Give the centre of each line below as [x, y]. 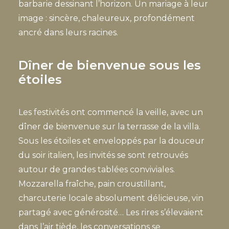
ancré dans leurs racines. [68, 32]
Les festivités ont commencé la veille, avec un [111, 112]
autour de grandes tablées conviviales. [97, 169]
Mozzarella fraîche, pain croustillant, [92, 184]
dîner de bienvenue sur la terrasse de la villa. [109, 127]
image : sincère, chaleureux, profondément [107, 18]
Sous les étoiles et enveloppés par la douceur [111, 141]
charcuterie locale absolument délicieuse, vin [111, 198]
